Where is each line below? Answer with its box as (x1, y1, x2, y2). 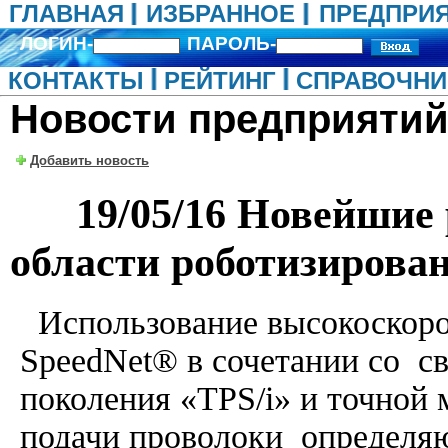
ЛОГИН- (20, 33, 93, 54)
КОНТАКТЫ (8, 67, 144, 94)
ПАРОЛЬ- (187, 33, 276, 54)
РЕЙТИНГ (164, 67, 276, 94)
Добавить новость (30, 153, 149, 168)
